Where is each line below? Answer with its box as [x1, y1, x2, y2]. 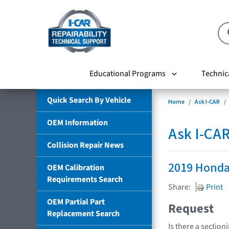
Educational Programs [89, 67, 166, 79]
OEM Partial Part [47, 196, 105, 208]
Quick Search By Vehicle [47, 94, 131, 106]
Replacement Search [47, 208, 120, 219]
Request [168, 199, 214, 218]
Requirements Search [47, 173, 123, 185]
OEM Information [47, 117, 108, 128]
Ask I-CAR [195, 97, 220, 106]
